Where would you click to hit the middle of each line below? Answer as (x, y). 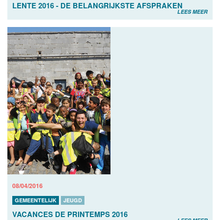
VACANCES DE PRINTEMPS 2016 (70, 214)
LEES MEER (192, 11)
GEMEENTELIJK (36, 200)
